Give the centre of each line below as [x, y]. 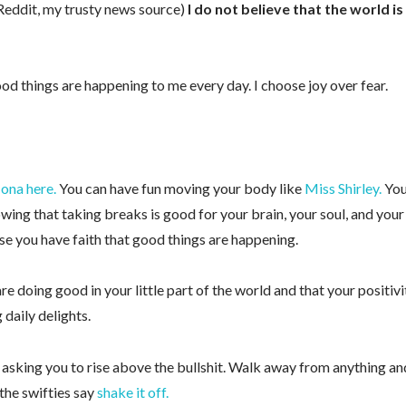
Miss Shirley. [343, 188]
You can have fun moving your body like [180, 188]
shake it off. [132, 391]
